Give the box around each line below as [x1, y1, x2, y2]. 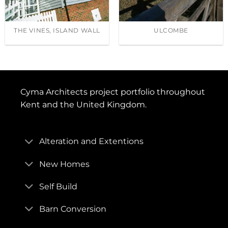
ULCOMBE [153, 27, 189, 35]
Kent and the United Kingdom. [20, 99, 147, 109]
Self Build [39, 181, 77, 191]
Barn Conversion [39, 204, 106, 214]
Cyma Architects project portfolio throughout [20, 87, 205, 97]
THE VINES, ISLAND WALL [14, 27, 100, 35]
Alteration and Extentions [39, 136, 144, 147]
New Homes [39, 159, 90, 169]
